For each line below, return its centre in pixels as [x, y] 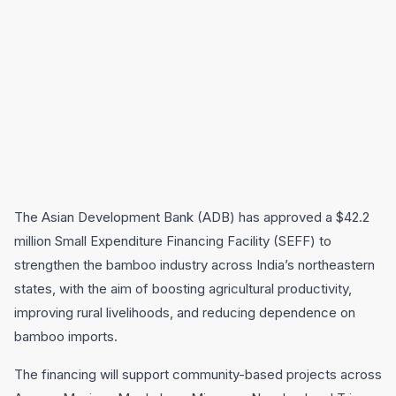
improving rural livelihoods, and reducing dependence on [185, 312]
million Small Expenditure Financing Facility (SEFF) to [173, 241]
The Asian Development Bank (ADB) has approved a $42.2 [192, 217]
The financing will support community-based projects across [198, 374]
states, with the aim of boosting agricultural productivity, [183, 289]
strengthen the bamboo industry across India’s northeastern [194, 265]
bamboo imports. [66, 336]
